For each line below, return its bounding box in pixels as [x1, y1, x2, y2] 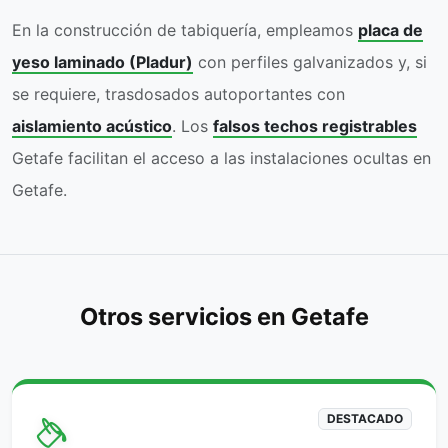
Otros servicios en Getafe [79, 301, 369, 331]
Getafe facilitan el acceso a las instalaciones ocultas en [12, 147, 431, 168]
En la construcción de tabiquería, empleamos [12, 19, 358, 40]
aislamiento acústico [12, 115, 172, 136]
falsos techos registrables [213, 115, 417, 136]
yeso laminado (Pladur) [12, 51, 193, 72]
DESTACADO [327, 410, 404, 426]
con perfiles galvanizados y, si [193, 51, 427, 72]
